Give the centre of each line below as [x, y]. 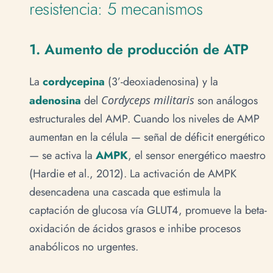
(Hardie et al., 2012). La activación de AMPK [133, 174]
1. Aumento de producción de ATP [139, 50]
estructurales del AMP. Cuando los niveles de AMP [144, 119]
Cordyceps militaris [148, 100]
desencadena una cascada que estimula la [125, 192]
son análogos [226, 101]
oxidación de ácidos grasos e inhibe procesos [135, 229]
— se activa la [62, 156]
